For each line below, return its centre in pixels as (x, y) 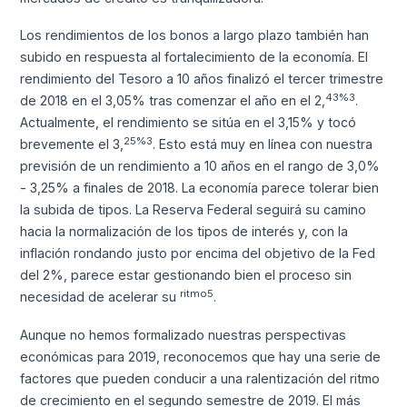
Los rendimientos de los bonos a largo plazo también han (195, 35)
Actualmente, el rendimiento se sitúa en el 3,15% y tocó (189, 123)
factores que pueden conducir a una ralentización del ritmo (200, 379)
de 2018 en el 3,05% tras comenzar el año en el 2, (173, 101)
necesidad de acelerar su (100, 297)
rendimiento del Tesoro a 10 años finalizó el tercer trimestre (202, 79)
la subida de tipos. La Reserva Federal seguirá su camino (194, 210)
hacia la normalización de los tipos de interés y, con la (184, 232)
